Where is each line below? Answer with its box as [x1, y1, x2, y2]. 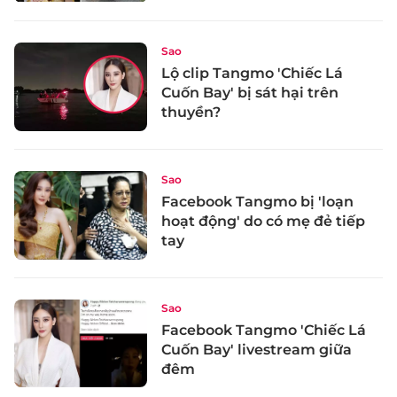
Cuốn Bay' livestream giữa [161, 340, 352, 358]
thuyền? [161, 104, 221, 121]
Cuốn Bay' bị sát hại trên [161, 84, 339, 102]
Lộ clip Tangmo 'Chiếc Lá [161, 65, 343, 82]
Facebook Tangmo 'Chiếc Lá [161, 321, 366, 339]
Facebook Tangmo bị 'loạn [161, 192, 354, 210]
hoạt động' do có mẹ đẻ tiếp [161, 212, 365, 230]
